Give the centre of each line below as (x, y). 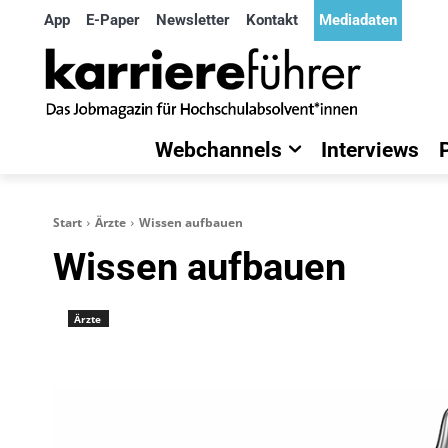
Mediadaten (358, 20)
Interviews (370, 150)
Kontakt (272, 20)
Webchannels (218, 150)
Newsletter (193, 20)
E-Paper (113, 20)
